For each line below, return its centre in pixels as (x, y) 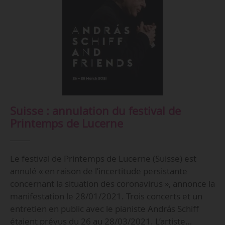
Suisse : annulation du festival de (95, 110)
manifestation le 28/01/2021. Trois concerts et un (106, 196)
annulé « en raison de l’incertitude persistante (98, 171)
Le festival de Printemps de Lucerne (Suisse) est (103, 159)
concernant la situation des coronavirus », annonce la (112, 184)
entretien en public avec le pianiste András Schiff (104, 209)
